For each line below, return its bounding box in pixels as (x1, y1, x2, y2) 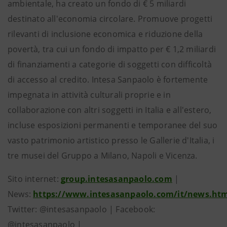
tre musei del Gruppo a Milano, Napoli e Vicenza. (8, 150, 198, 161)
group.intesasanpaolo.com (61, 173, 172, 184)
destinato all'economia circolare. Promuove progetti (8, 13, 213, 24)
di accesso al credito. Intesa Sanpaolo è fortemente (8, 74, 208, 85)
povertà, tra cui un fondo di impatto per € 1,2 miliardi (8, 44, 216, 55)
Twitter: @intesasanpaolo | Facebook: (8, 204, 156, 215)
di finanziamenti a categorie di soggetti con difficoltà (8, 59, 212, 70)
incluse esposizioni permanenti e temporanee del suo (8, 120, 218, 131)
